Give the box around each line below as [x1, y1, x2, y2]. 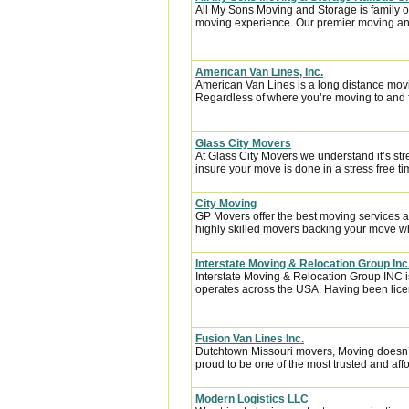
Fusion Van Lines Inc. [195, 332, 304, 345]
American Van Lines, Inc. [195, 66, 323, 79]
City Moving [195, 197, 257, 210]
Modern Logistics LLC [195, 393, 309, 405]
